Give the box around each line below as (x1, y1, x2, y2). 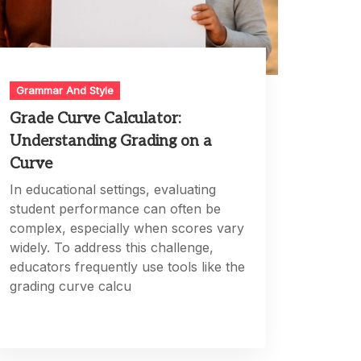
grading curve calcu (10, 278, 132, 295)
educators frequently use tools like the (10, 259, 246, 276)
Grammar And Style (16, 84, 114, 98)
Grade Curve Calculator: (10, 110, 182, 129)
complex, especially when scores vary (10, 220, 245, 237)
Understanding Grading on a (10, 132, 213, 151)
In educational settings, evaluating (10, 181, 217, 198)
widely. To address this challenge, (10, 239, 214, 256)
